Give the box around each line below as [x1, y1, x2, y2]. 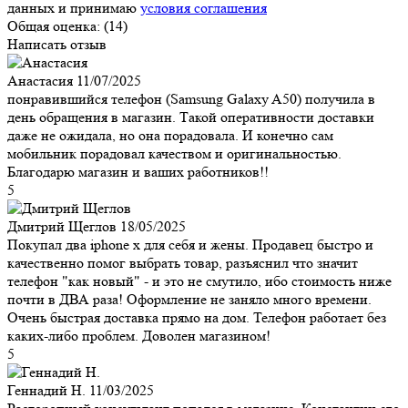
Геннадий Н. [7, 381, 86, 399]
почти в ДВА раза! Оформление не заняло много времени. [7, 290, 372, 308]
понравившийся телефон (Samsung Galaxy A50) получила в [7, 89, 375, 107]
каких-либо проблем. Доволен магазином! [7, 326, 270, 344]
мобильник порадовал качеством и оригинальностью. [7, 144, 342, 162]
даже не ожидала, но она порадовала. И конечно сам [7, 126, 333, 144]
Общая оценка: [7, 16, 100, 35]
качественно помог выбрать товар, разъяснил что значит [7, 253, 358, 271]
